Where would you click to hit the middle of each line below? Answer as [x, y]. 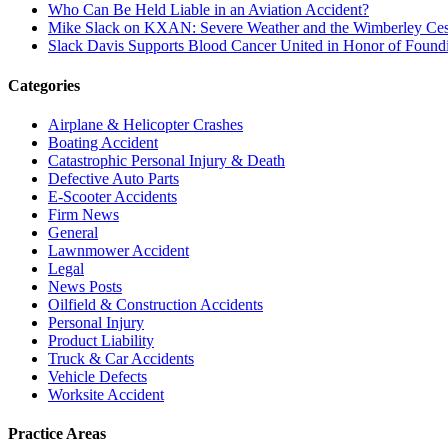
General [73, 232]
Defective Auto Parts [113, 178]
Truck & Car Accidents [121, 358]
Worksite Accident [106, 394]
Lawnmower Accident [118, 250]
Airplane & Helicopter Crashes [145, 124]
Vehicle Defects [97, 376]
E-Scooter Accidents [112, 196]
